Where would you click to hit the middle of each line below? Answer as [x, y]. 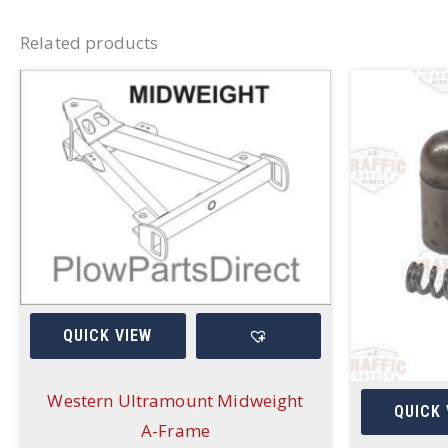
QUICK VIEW [108, 336]
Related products [89, 43]
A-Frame [175, 430]
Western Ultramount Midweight [175, 400]
